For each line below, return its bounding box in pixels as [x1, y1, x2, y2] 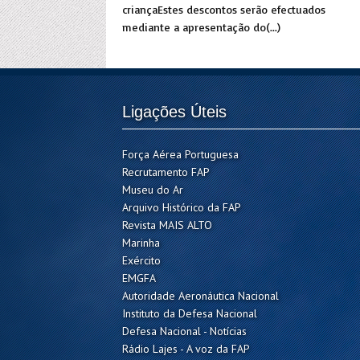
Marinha [122, 235, 160, 250]
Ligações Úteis [122, 103, 227, 121]
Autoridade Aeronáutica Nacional [122, 288, 279, 303]
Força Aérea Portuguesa [122, 147, 239, 162]
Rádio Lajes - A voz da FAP [122, 342, 250, 356]
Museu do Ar [122, 182, 183, 197]
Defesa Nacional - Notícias [122, 324, 247, 338]
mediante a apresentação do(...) [122, 20, 280, 34]
